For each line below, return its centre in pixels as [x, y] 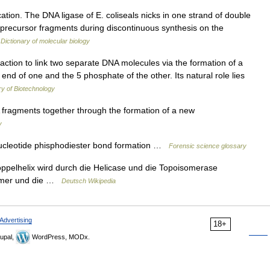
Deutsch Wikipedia [89, 181]
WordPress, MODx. [60, 237]
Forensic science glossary [208, 146]
